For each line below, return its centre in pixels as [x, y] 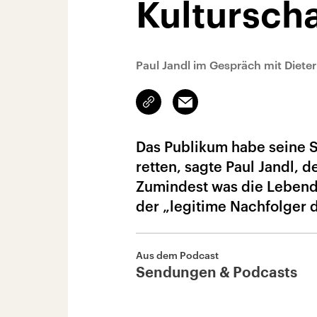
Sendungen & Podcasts [217, 273]
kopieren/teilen [182, 108]
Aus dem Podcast [177, 255]
